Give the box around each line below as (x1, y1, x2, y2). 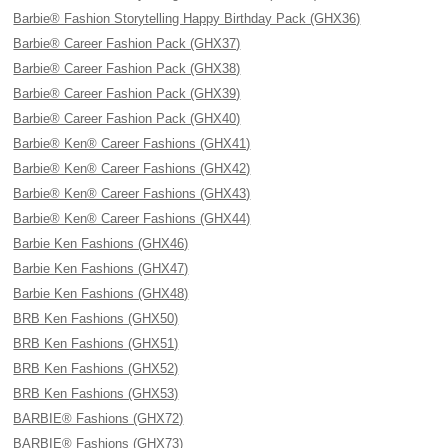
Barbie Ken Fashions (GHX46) (13, 236, 189, 251)
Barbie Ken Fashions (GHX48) (13, 286, 189, 301)
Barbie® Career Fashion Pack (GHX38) (13, 61, 241, 76)
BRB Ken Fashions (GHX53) (13, 386, 179, 401)
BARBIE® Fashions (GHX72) (13, 411, 184, 426)
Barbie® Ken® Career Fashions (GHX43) (13, 186, 251, 201)
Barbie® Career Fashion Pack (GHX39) (13, 86, 241, 101)
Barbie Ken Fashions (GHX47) (13, 261, 189, 276)
